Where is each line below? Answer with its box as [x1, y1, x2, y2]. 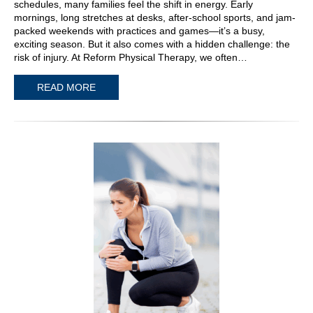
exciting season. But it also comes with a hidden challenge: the [14, 38, 290, 50]
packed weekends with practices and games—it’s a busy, [14, 25, 265, 37]
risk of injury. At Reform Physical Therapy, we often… [14, 52, 247, 64]
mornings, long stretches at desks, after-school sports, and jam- [14, 12, 296, 24]
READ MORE [37, 81, 96, 93]
